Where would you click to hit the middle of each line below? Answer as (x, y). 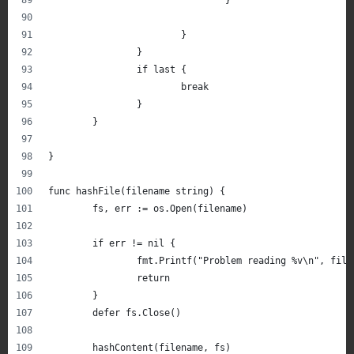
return (153, 278)
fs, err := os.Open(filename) (170, 208)
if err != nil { (134, 243)
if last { (162, 69)
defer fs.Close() (137, 313)
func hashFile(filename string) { (137, 191)
